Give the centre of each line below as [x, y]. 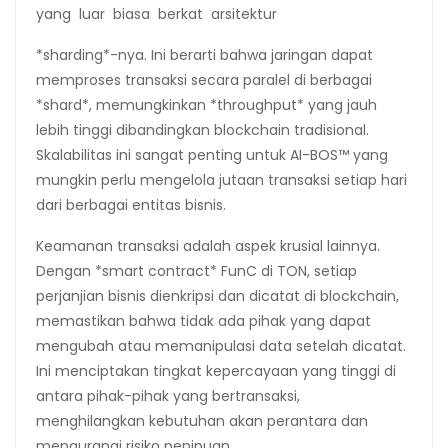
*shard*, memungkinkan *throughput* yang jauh [206, 104]
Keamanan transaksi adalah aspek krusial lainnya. [208, 245]
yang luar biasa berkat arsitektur [156, 13]
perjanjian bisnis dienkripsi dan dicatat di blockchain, [217, 295]
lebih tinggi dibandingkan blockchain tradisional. [202, 129]
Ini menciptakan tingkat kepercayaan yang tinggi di [216, 370]
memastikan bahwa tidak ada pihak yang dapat [203, 320]
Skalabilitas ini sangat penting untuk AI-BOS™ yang [212, 154]
